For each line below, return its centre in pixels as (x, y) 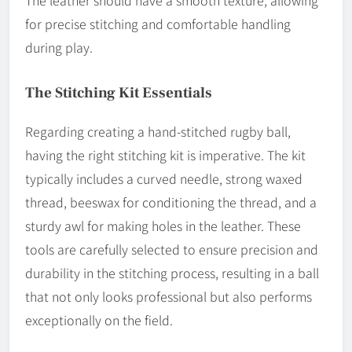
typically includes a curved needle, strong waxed (164, 178)
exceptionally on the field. (99, 319)
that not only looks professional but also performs (169, 296)
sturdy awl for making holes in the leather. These (163, 225)
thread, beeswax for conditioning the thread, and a (171, 202)
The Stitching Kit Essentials (119, 92)
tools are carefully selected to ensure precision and (172, 249)
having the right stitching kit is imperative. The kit (165, 154)
